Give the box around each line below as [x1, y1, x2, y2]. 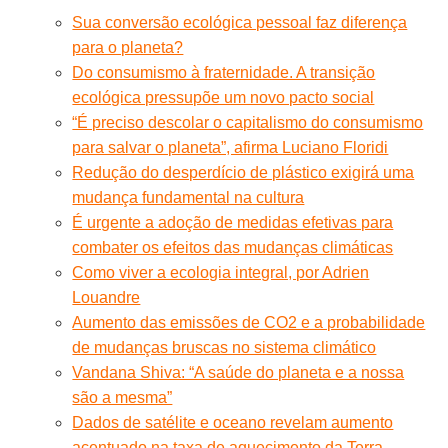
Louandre [72, 288, 141, 306]
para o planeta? [72, 38, 184, 56]
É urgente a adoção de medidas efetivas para [72, 213, 394, 231]
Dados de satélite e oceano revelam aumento [72, 413, 394, 431]
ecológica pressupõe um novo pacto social [72, 88, 375, 106]
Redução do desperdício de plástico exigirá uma [72, 163, 415, 181]
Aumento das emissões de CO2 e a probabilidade [72, 313, 426, 331]
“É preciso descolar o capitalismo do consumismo [72, 113, 424, 131]
